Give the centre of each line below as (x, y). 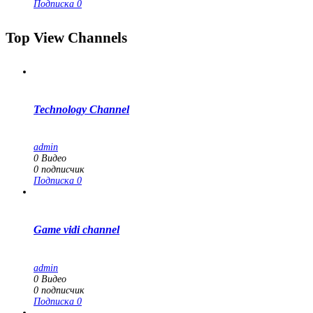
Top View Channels (66, 37)
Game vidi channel (77, 230)
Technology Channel (81, 109)
